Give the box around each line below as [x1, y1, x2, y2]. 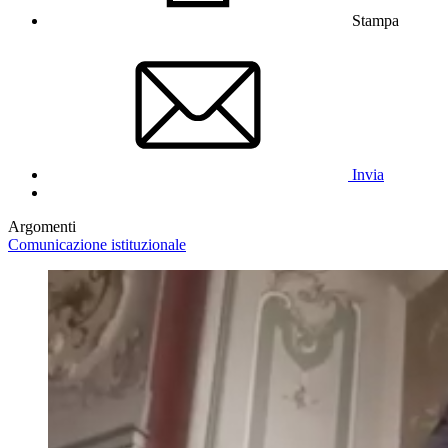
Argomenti [8, 217, 76, 235]
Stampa [352, 11, 399, 29]
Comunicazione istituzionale [8, 235, 186, 253]
